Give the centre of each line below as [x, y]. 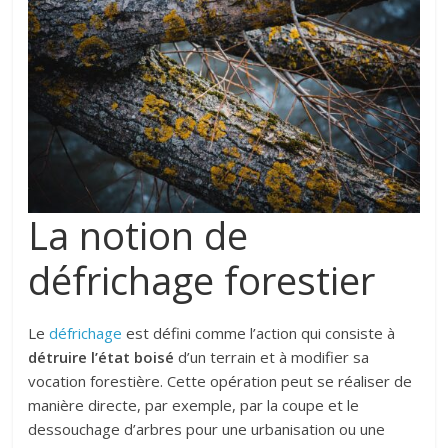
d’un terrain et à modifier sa [272, 357]
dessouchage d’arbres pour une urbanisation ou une [207, 429]
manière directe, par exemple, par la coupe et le [194, 405]
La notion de [138, 235]
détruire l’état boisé [101, 357]
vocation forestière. [98, 381]
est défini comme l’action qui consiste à [259, 333]
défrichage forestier [207, 280]
